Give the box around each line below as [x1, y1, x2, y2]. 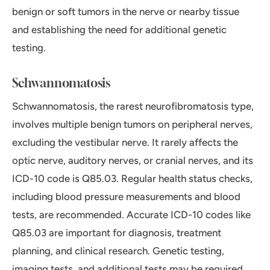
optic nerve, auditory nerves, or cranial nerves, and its [12, 154, 253, 167]
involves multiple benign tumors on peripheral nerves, [12, 118, 253, 131]
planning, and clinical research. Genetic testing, [12, 245, 224, 257]
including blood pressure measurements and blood [12, 190, 240, 203]
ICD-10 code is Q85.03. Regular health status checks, [12, 172, 253, 185]
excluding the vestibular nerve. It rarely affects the [12, 136, 238, 149]
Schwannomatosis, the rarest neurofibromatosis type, [12, 100, 254, 113]
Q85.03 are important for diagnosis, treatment [12, 227, 221, 239]
